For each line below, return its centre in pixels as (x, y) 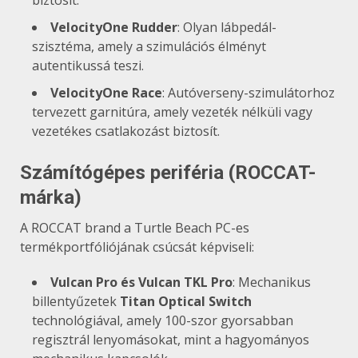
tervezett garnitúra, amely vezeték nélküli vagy (172, 111)
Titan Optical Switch (186, 301)
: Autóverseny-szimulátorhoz (249, 92)
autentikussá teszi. (88, 65)
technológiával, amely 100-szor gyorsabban (163, 320)
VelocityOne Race (106, 92)
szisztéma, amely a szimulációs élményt (149, 46)
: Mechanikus (272, 282)
